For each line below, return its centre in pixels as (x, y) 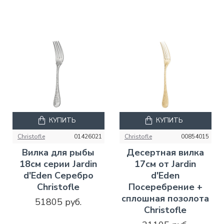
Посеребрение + (165, 187)
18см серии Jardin (58, 164)
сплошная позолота (165, 198)
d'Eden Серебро (58, 175)
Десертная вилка (165, 152)
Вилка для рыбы (58, 152)
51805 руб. (58, 202)
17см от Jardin (165, 164)
